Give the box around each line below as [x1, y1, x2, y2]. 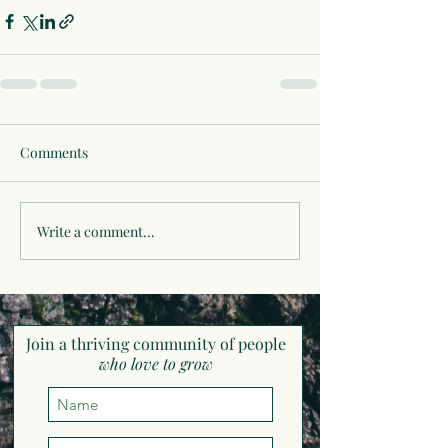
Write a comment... [37, 221, 155, 241]
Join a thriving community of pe [26, 333, 255, 354]
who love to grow [99, 353, 213, 374]
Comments [20, 143, 88, 162]
